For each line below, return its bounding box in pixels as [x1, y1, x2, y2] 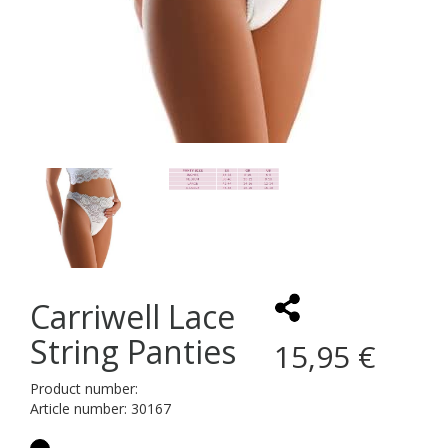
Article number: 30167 [30, 398, 171, 418]
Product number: [30, 378, 138, 398]
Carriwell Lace [30, 294, 235, 338]
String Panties [30, 329, 236, 373]
